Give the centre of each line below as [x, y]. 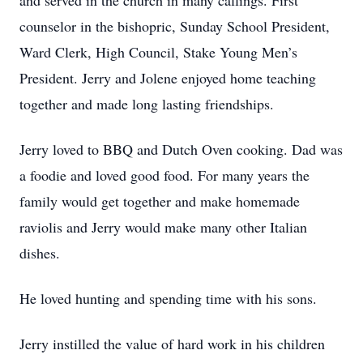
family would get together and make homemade [160, 201]
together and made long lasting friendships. [147, 104]
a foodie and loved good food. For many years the [164, 175]
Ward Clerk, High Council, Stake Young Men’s [158, 52]
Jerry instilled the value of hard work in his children [172, 344]
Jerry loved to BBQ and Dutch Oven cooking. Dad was [181, 149]
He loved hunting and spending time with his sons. [168, 298]
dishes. [40, 253]
